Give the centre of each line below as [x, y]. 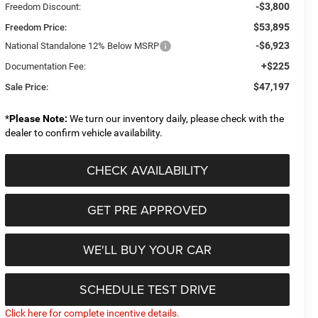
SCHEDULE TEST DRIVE [147, 289]
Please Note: [39, 118]
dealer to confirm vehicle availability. [84, 132]
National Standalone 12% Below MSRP [82, 45]
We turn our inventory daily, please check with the [176, 118]
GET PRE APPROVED [148, 209]
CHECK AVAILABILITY [148, 170]
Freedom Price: [36, 27]
